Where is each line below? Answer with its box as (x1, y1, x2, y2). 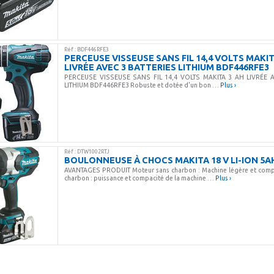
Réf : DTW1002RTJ (64, 148, 113, 155)
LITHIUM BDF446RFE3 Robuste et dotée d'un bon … (64, 81, 221, 89)
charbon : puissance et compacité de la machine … (64, 174, 216, 182)
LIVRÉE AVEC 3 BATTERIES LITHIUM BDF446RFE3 (64, 61, 270, 72)
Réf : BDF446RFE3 (64, 46, 112, 53)
